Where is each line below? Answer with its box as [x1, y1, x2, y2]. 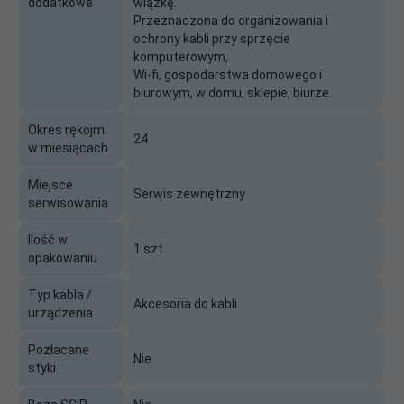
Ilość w [28, 232, 68, 247]
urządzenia [28, 305, 93, 320]
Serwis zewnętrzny [133, 186, 245, 201]
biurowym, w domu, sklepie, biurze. [133, 85, 332, 100]
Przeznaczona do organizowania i [133, 13, 328, 28]
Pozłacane [28, 342, 89, 357]
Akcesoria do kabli [133, 296, 237, 311]
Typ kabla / [28, 287, 92, 302]
